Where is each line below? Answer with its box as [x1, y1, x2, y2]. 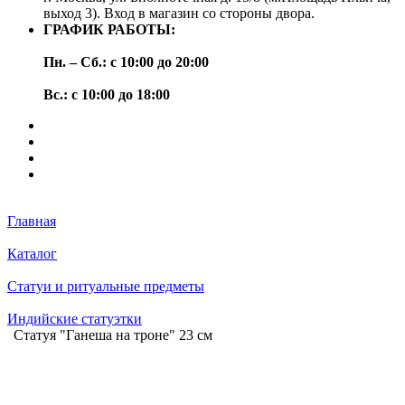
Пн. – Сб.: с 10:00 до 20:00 [43, 54, 209, 70]
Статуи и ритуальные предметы [7, 278, 204, 294]
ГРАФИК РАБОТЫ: [43, 22, 175, 37]
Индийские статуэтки [7, 311, 142, 326]
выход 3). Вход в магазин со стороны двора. [43, 5, 315, 21]
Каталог [7, 246, 57, 261]
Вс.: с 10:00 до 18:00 [43, 87, 170, 102]
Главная [7, 213, 56, 229]
